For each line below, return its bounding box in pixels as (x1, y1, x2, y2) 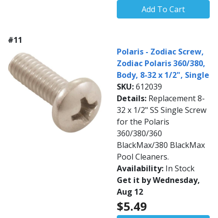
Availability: (117, 163, 165, 174)
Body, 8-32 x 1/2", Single (117, 70, 209, 81)
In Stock (165, 163, 195, 174)
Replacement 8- (148, 93, 205, 104)
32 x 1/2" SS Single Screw (117, 105, 206, 116)
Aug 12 (117, 186, 143, 198)
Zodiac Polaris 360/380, (117, 58, 205, 69)
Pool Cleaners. (117, 151, 169, 163)
